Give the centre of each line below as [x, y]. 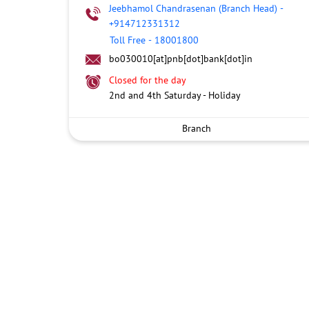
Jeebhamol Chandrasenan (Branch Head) [193, 8]
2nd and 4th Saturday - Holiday [175, 95]
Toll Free [127, 40]
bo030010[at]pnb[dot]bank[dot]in [180, 59]
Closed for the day [147, 80]
